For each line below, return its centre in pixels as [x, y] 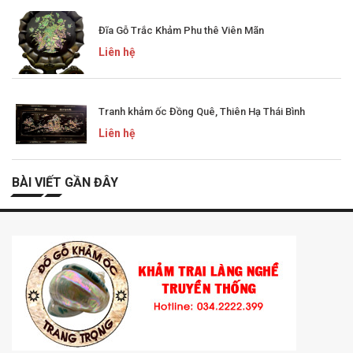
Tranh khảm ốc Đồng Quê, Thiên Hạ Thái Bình [202, 111]
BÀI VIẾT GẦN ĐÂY [65, 182]
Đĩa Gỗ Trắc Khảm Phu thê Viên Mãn [181, 30]
